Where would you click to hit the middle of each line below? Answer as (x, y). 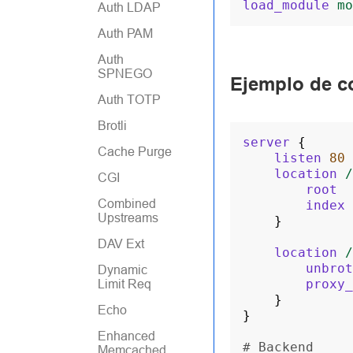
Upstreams (128, 217)
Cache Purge (135, 151)
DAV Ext (121, 243)
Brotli (112, 125)
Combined (127, 203)
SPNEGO (125, 73)
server (266, 142)
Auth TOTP (129, 99)
